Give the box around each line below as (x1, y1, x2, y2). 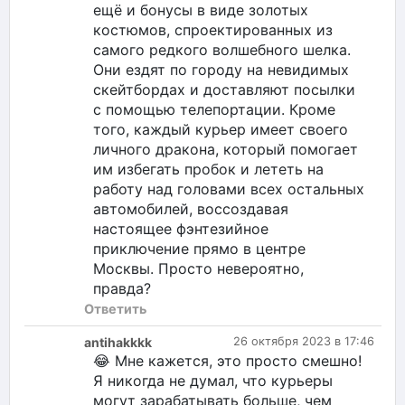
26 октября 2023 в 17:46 (233, 334, 374, 348)
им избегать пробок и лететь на (93, 159, 324, 178)
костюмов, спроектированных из (93, 20, 333, 39)
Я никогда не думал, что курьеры (93, 371, 333, 390)
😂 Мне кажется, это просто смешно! (93, 351, 362, 370)
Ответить (84, 300, 146, 316)
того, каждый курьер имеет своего (93, 119, 348, 138)
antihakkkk (84, 334, 152, 350)
